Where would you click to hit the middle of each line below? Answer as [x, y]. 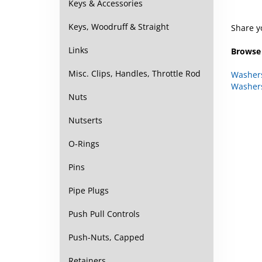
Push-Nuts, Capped [106, 237]
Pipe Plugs [89, 190]
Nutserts [85, 120]
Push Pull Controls [104, 214]
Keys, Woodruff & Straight [119, 27]
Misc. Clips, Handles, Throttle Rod [135, 73]
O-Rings [84, 144]
